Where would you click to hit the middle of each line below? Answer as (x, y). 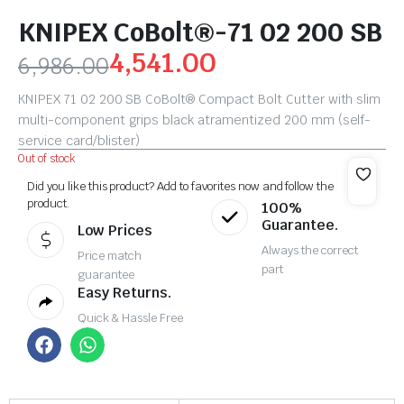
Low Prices (115, 231)
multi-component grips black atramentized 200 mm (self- (195, 120)
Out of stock (47, 159)
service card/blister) (79, 141)
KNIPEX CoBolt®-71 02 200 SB (200, 32)
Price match (110, 256)
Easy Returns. (125, 293)
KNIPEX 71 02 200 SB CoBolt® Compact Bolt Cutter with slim (200, 100)
